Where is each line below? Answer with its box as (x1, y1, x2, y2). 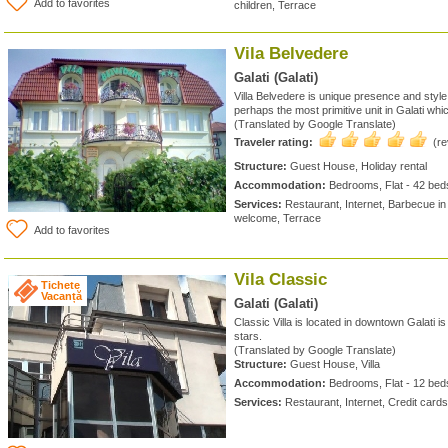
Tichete (41, 279, 80, 291)
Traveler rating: (234, 136, 313, 148)
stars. (234, 330, 262, 342)
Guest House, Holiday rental (287, 160, 427, 172)
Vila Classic (234, 270, 327, 289)
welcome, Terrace (234, 212, 321, 224)
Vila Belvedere (234, 44, 348, 63)
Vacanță (41, 290, 82, 302)
